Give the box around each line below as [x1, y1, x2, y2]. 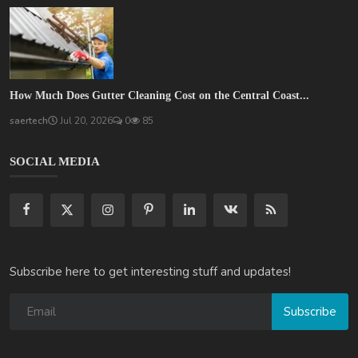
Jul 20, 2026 [58, 114, 113, 128]
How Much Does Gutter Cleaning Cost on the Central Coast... [10, 89, 309, 102]
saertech [10, 114, 48, 128]
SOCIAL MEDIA [10, 155, 100, 169]
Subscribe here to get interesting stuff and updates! [10, 264, 291, 280]
